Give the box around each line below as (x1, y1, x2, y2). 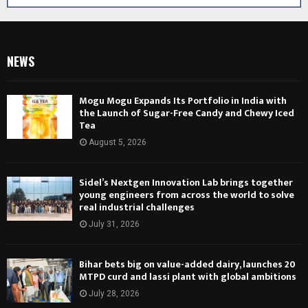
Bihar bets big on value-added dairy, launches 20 (79, 256, 296, 273)
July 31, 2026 (89, 219, 140, 230)
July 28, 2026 (89, 289, 140, 299)
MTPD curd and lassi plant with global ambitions (79, 269, 296, 285)
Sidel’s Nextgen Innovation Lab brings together (79, 175, 293, 191)
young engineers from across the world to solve (79, 187, 294, 203)
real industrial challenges (79, 199, 195, 216)
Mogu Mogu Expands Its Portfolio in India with (79, 93, 287, 109)
